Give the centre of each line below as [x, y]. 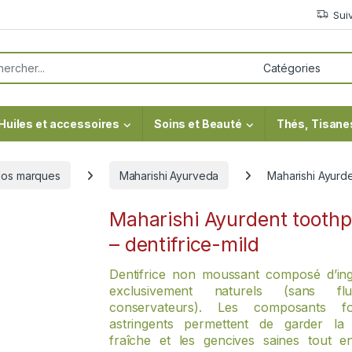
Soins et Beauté [198, 124]
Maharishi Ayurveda [169, 175]
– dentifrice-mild [184, 245]
